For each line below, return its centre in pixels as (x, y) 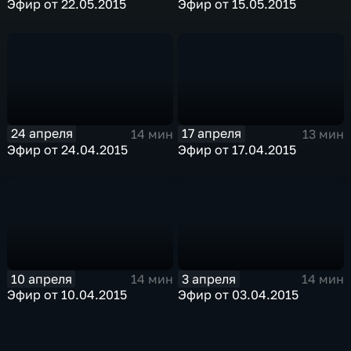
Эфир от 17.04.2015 (237, 149)
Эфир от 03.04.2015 (239, 295)
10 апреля (41, 279)
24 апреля (42, 134)
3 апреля (209, 279)
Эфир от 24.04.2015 (68, 149)
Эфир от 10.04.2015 (67, 295)
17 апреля (212, 134)
